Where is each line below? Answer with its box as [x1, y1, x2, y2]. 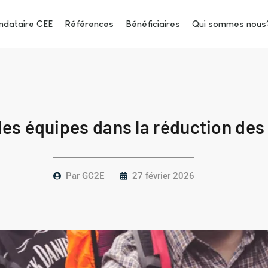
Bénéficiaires [125, 19, 180, 29]
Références [64, 19, 114, 29]
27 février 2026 [132, 170, 194, 181]
